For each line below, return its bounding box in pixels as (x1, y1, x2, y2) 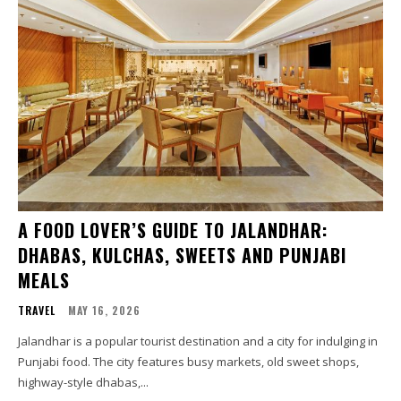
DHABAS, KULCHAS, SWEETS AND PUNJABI (18, 242, 346, 269)
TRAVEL (18, 303, 55, 319)
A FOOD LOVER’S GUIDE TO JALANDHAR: (18, 217, 328, 244)
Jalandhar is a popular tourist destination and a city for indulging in (18, 333, 378, 350)
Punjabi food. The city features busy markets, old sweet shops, (18, 354, 359, 371)
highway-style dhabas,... (18, 374, 149, 391)
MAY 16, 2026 (68, 303, 141, 319)
